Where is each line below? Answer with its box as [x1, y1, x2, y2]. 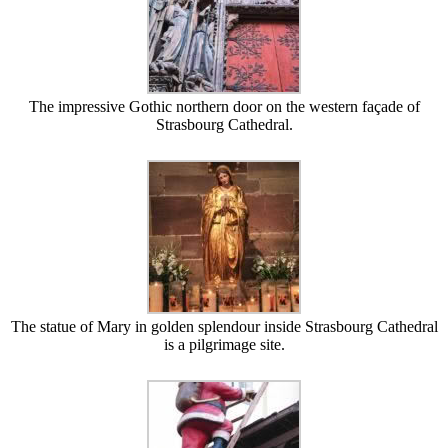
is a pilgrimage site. [163, 335, 285, 353]
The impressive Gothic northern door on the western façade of [28, 97, 420, 115]
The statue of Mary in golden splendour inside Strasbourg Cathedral [10, 317, 438, 335]
